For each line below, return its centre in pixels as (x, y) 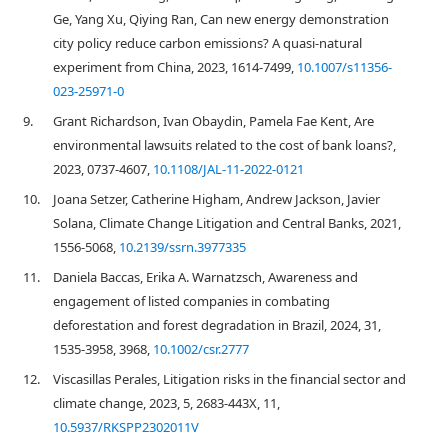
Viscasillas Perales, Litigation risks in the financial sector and (229, 379)
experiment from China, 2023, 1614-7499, (175, 67)
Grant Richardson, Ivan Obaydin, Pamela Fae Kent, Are (213, 121)
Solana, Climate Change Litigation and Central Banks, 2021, (227, 223)
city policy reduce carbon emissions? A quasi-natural (207, 43)
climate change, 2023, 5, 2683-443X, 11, (166, 403)
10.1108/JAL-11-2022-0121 (228, 169)
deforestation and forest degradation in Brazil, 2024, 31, (217, 325)
